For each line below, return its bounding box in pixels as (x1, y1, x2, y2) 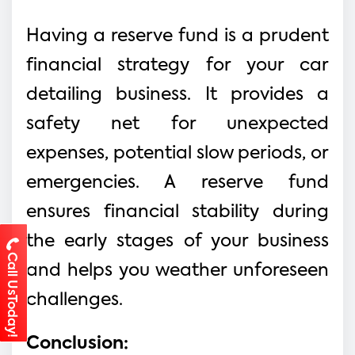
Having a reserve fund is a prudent (26, 27, 329, 45)
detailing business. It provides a (26, 86, 329, 104)
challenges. (26, 291, 123, 309)
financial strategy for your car (26, 56, 329, 74)
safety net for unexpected (26, 115, 329, 133)
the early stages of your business (26, 232, 329, 250)
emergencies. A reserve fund (26, 174, 329, 192)
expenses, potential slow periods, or (26, 144, 329, 162)
